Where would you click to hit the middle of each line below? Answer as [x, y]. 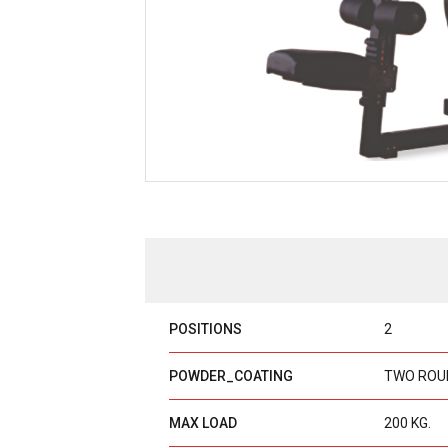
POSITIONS [205, 328]
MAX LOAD [202, 422]
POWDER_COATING [230, 375]
